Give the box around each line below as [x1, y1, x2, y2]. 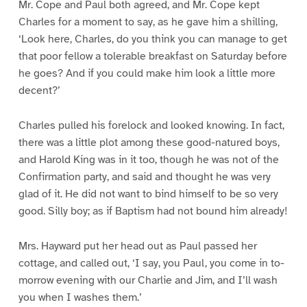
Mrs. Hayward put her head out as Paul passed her [18, 239, 257, 254]
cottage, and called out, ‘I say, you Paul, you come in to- [18, 256, 284, 271]
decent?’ [18, 84, 60, 98]
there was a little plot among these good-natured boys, [18, 136, 280, 150]
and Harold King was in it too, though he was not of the [18, 153, 279, 167]
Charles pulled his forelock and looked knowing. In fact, [18, 119, 284, 133]
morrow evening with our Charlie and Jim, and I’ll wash [18, 273, 278, 288]
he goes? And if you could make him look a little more [18, 66, 275, 81]
